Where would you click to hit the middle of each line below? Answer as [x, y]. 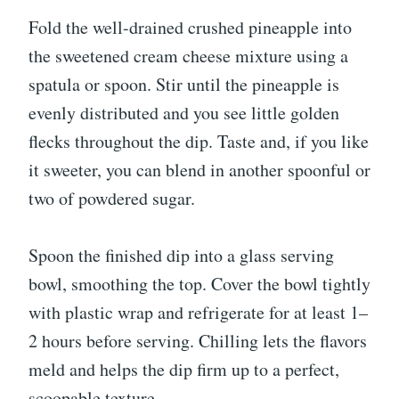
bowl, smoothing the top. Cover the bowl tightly [199, 284]
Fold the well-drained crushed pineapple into [190, 28]
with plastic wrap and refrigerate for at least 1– [198, 313]
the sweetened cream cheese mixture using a [188, 56]
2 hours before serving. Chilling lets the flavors [198, 341]
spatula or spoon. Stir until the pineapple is [184, 85]
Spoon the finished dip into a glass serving [181, 256]
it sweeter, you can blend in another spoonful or [199, 170]
